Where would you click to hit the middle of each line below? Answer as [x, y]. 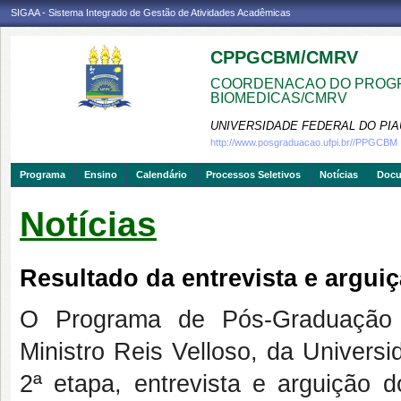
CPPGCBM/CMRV [284, 57]
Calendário [162, 175]
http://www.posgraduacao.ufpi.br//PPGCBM [304, 142]
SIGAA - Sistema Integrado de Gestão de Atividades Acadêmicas [151, 13]
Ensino [101, 175]
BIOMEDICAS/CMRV [279, 98]
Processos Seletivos [253, 175]
